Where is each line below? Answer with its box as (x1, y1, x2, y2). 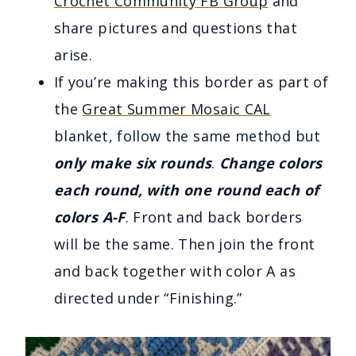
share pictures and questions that (54, 17, 297, 37)
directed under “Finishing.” (54, 288, 242, 308)
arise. (54, 44, 93, 64)
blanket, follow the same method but (54, 126, 321, 145)
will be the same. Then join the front (54, 234, 315, 253)
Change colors (219, 153, 323, 172)
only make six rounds (54, 153, 212, 172)
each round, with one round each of (54, 180, 319, 199)
